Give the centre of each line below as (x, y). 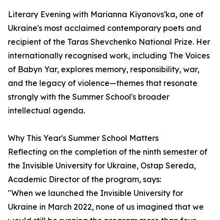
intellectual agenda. (46, 110)
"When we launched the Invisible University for (96, 193)
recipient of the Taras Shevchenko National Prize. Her (109, 42)
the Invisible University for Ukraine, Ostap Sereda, (102, 165)
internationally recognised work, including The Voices (109, 55)
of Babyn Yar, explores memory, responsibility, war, (104, 69)
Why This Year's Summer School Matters (83, 138)
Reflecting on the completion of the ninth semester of (108, 152)
